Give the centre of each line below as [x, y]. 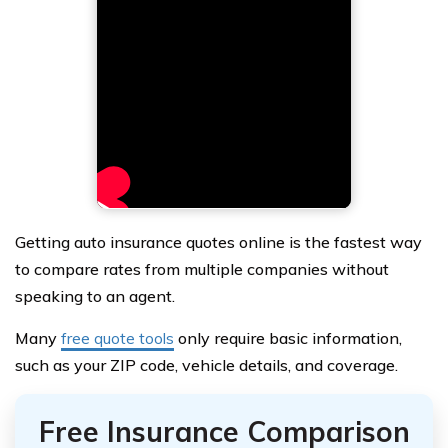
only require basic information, [288, 337]
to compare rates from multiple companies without [202, 268]
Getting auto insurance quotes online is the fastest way [218, 241]
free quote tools [117, 337]
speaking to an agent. [95, 295]
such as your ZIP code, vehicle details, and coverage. [206, 364]
